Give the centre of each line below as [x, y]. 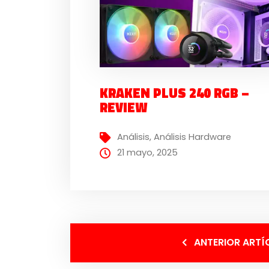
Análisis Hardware [193, 137]
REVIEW [124, 107]
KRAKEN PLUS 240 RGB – [175, 93]
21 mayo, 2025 [148, 153]
